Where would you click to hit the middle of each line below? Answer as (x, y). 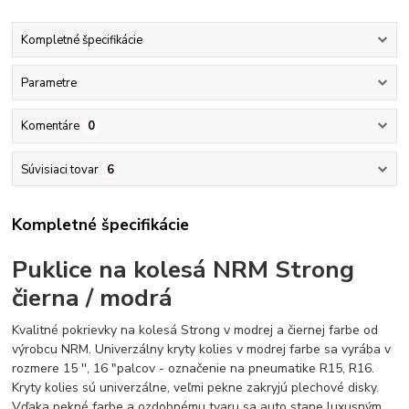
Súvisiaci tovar (59, 169)
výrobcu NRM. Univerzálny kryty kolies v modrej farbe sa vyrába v (202, 349)
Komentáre (50, 126)
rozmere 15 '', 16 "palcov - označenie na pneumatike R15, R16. (194, 368)
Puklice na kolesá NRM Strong (184, 269)
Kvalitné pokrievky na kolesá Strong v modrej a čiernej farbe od (195, 330)
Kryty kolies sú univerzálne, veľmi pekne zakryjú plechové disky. (196, 387)
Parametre (48, 84)
